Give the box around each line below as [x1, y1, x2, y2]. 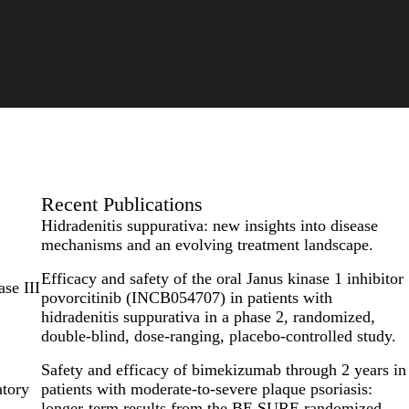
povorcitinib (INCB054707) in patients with [40, 288, 332, 307]
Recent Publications [40, 193, 203, 215]
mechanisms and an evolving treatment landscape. [40, 235, 373, 254]
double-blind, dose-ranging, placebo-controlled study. [40, 326, 396, 345]
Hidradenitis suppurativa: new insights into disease [40, 215, 378, 235]
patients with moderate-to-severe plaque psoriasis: [40, 379, 372, 398]
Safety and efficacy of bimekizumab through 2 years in [40, 360, 406, 379]
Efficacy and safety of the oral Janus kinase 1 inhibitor [40, 268, 404, 288]
